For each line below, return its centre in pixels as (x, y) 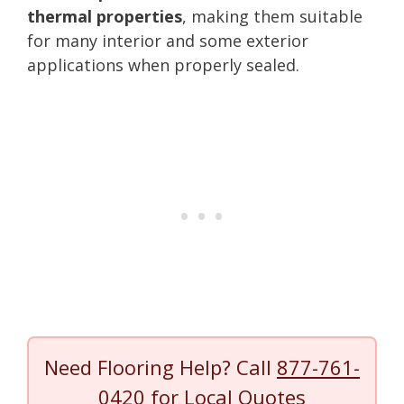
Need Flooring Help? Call (161, 367)
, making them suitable (272, 16)
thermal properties (105, 16)
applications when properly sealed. (163, 64)
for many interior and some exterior (168, 40)
